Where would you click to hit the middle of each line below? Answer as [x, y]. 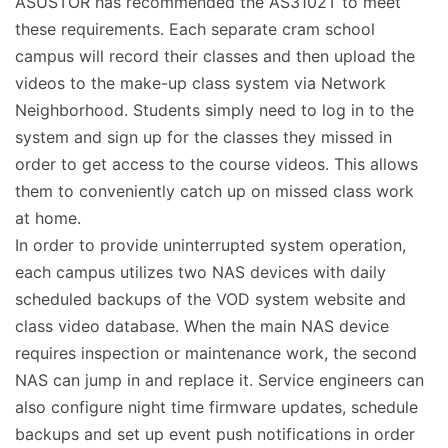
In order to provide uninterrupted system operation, [210, 244]
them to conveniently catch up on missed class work [214, 190]
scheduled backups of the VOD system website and [210, 298]
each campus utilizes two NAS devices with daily [200, 271]
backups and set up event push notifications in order [215, 433]
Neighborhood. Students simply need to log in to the [214, 109]
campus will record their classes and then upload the [215, 55]
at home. [48, 217]
